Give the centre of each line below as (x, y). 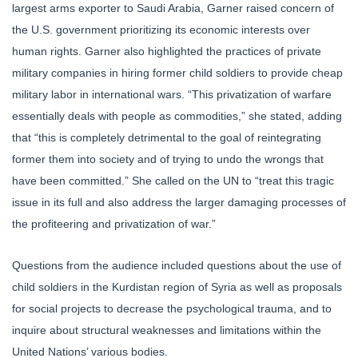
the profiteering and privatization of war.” (114, 224)
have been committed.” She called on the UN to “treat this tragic (173, 181)
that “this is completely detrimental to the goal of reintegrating (167, 138)
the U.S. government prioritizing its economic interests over (161, 30)
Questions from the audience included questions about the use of (177, 266)
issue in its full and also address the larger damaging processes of (179, 203)
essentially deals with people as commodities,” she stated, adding (177, 116)
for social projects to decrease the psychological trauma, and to (172, 309)
